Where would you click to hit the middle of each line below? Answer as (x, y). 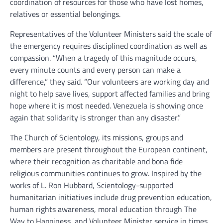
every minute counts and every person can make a (95, 70)
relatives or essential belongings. (65, 14)
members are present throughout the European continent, (109, 149)
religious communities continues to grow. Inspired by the (106, 173)
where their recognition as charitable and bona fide (96, 161)
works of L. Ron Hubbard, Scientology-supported (92, 185)
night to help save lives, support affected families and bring (110, 94)
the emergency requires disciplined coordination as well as (109, 46)
